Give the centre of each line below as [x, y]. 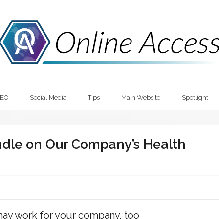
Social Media [48, 97]
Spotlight [195, 97]
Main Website [141, 97]
